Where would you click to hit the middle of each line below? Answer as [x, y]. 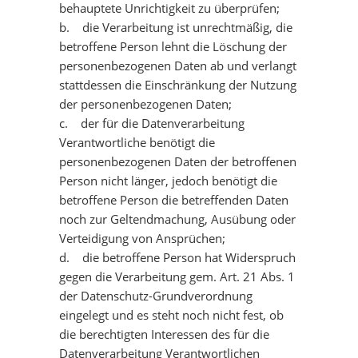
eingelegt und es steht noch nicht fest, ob [171, 315]
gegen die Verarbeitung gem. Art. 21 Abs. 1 [177, 276]
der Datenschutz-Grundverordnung [156, 296]
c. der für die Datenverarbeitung [152, 123]
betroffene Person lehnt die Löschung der [173, 46]
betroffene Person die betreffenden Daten [174, 200]
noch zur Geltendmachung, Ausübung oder [177, 219]
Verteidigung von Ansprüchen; [142, 238]
